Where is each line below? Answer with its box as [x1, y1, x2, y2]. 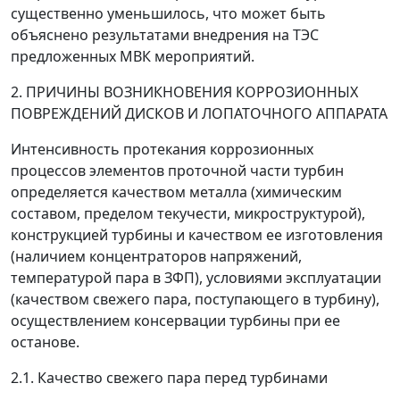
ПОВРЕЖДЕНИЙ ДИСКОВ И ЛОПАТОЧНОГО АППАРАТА [11, 104, 387, 123]
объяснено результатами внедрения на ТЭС [11, 25, 319, 45]
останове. [11, 332, 79, 352]
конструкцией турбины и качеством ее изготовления [11, 225, 383, 245]
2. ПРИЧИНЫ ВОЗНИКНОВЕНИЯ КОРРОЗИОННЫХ [11, 82, 358, 102]
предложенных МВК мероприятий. [11, 46, 254, 66]
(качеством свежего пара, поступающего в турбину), [11, 289, 379, 309]
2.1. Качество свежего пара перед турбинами [11, 368, 328, 387]
